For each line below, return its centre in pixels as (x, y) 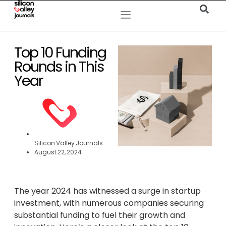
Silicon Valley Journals (69, 143)
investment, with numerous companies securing (109, 203)
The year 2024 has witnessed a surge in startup (107, 191)
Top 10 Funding (60, 52)
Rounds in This (59, 67)
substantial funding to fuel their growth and (100, 215)
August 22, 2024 (58, 152)
